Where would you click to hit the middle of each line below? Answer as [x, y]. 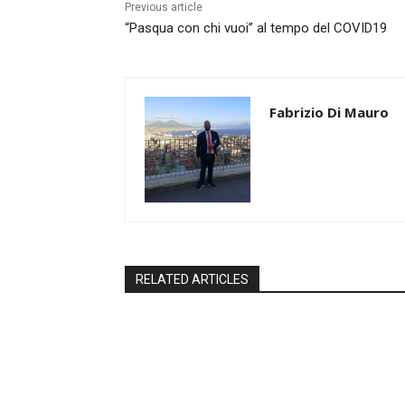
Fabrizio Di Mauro [329, 113]
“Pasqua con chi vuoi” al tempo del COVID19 [256, 28]
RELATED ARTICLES [192, 280]
